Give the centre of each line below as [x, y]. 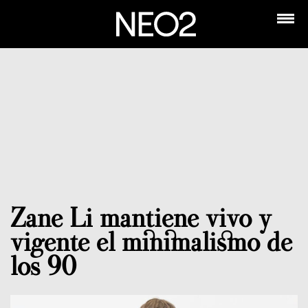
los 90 [43, 265]
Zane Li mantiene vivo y [141, 217]
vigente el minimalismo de [151, 241]
